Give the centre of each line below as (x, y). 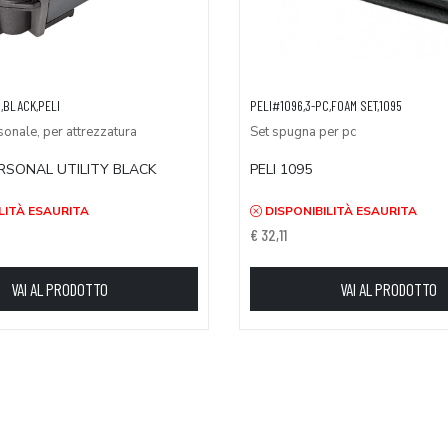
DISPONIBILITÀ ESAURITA (339, 211)
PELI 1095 (281, 170)
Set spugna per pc (303, 131)
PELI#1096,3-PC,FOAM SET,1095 (326, 105)
